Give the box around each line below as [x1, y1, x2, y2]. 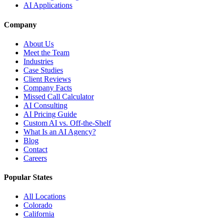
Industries [23, 57, 53, 66]
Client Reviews [23, 74, 71, 83]
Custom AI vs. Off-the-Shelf [23, 118, 111, 127]
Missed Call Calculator [23, 92, 94, 101]
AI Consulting [23, 101, 67, 109]
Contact [23, 145, 47, 153]
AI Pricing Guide [23, 109, 77, 118]
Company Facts [23, 83, 72, 92]
